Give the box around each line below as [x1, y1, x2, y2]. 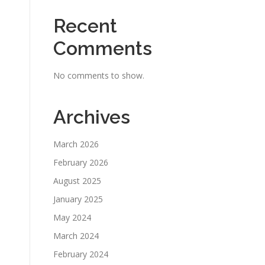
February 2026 [53, 156, 108, 168]
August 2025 [53, 174, 101, 186]
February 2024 [53, 248, 108, 260]
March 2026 [53, 138, 99, 150]
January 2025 [53, 193, 103, 205]
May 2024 [53, 211, 91, 223]
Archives [53, 105, 130, 128]
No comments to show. [53, 69, 144, 81]
